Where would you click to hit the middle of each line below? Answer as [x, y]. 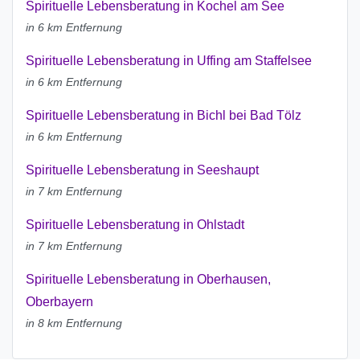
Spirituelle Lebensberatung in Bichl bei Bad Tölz [164, 116]
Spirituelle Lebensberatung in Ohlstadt [135, 225]
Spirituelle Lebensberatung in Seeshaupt [142, 170]
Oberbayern [59, 302]
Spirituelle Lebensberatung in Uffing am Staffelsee [169, 61]
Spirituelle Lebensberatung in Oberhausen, [148, 280]
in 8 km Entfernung [74, 323]
